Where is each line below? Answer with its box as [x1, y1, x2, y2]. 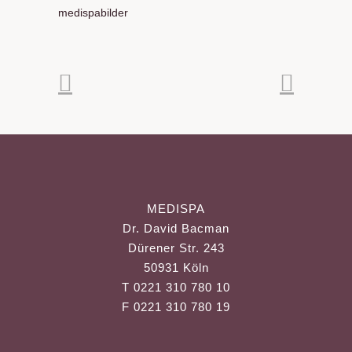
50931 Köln [143, 261, 209, 275]
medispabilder [58, 6, 128, 20]
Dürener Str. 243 [127, 241, 225, 255]
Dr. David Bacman [123, 222, 229, 236]
